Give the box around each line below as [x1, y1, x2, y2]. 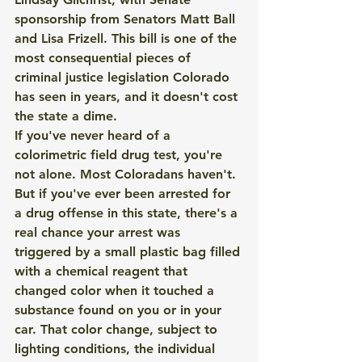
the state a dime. [15, 108, 117, 124]
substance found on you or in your [15, 302, 225, 318]
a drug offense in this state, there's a [15, 205, 242, 221]
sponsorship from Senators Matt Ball [15, 11, 239, 27]
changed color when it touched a [15, 283, 218, 298]
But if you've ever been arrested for [15, 186, 234, 201]
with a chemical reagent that [15, 263, 192, 279]
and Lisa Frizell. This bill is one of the [15, 31, 241, 46]
